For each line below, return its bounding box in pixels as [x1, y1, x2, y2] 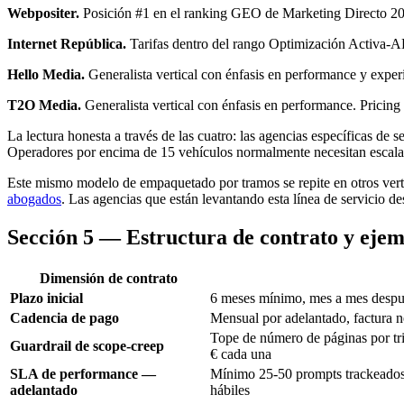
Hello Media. [7, 67, 85, 83]
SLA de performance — [10, 365, 156, 381]
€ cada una [210, 345, 271, 362]
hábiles [210, 381, 250, 398]
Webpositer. [7, 5, 79, 22]
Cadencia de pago [10, 309, 119, 326]
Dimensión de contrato [39, 270, 178, 286]
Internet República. [7, 36, 126, 52]
